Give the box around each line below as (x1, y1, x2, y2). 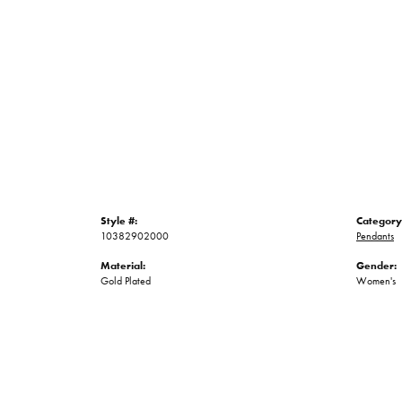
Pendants (356, 230, 394, 242)
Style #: (100, 214, 137, 227)
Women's (356, 275, 396, 287)
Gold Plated (100, 275, 151, 287)
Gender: (356, 259, 397, 272)
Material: (100, 259, 145, 272)
